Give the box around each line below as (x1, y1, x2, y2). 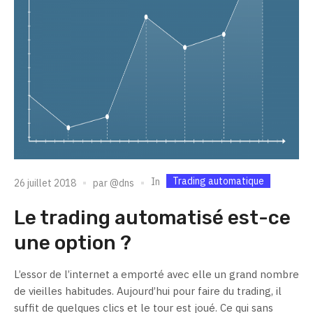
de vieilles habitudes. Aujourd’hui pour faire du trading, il (14, 284, 282, 298)
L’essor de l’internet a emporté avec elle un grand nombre (14, 268, 299, 282)
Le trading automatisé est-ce (14, 206, 291, 230)
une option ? (14, 231, 131, 255)
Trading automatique (173, 175, 264, 188)
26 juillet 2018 (14, 176, 76, 189)
